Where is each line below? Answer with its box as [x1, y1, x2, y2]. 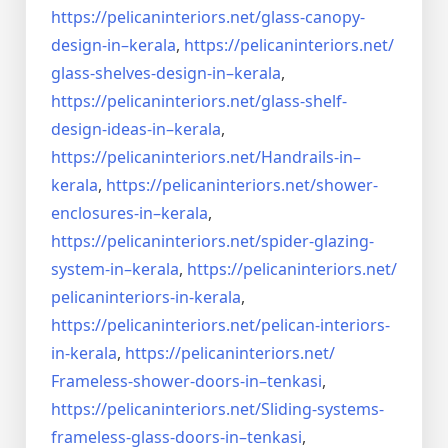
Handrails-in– [261, 146, 361, 169]
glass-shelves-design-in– [51, 62, 234, 85]
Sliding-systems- [261, 398, 384, 421]
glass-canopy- [261, 6, 365, 29]
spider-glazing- [261, 230, 374, 253]
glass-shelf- [261, 90, 347, 113]
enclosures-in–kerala [51, 202, 208, 225]
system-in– [51, 258, 132, 281]
